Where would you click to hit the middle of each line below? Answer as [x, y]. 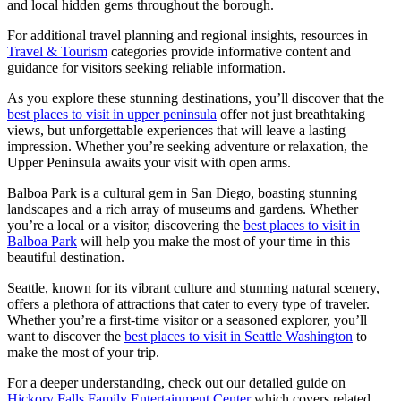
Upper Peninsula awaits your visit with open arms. [149, 163]
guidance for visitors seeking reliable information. [146, 68]
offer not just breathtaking [291, 115]
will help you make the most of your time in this [213, 242]
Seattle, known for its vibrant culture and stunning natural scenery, [193, 288]
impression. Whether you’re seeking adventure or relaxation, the [188, 147]
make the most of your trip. [83, 353]
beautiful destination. [66, 258]
